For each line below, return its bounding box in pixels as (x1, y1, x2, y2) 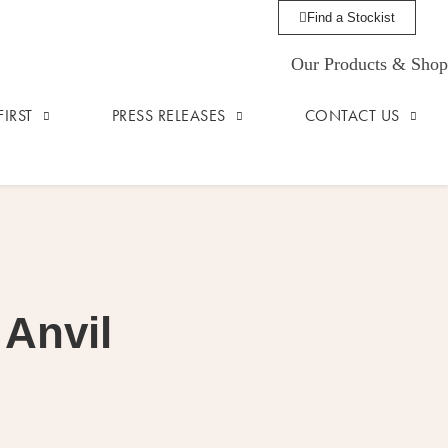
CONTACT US (304, 105, 400, 126)
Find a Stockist (306, 10, 395, 25)
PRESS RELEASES (111, 105, 226, 126)
